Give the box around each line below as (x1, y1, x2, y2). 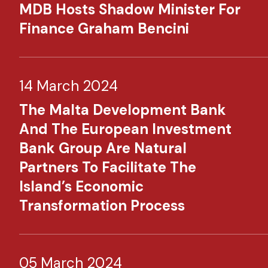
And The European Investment (19, 120, 232, 138)
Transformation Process (19, 196, 185, 215)
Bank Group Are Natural (19, 139, 187, 157)
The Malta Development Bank (19, 100, 226, 119)
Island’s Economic (19, 177, 144, 196)
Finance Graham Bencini (19, 19, 189, 38)
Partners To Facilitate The (19, 158, 196, 176)
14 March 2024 (19, 77, 118, 95)
